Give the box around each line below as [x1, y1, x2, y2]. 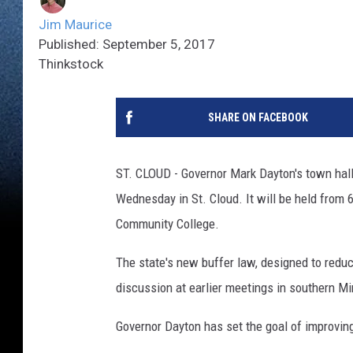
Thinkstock [39, 56, 103, 72]
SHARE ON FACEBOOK [207, 111, 308, 124]
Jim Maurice [39, 17, 112, 33]
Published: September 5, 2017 [39, 36, 215, 53]
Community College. [116, 216, 219, 232]
